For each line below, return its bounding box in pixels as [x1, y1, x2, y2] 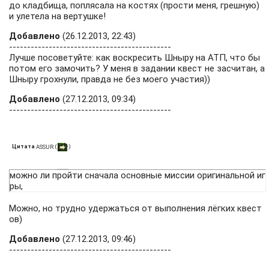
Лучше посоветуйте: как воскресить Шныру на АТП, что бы [9, 52, 260, 63]
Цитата [12, 142, 35, 150]
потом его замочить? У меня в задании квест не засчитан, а [9, 63, 265, 74]
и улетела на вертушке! [9, 11, 106, 22]
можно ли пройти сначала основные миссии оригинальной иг [10, 170, 265, 181]
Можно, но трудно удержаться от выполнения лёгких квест [9, 203, 262, 214]
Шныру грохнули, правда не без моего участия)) [9, 74, 210, 85]
